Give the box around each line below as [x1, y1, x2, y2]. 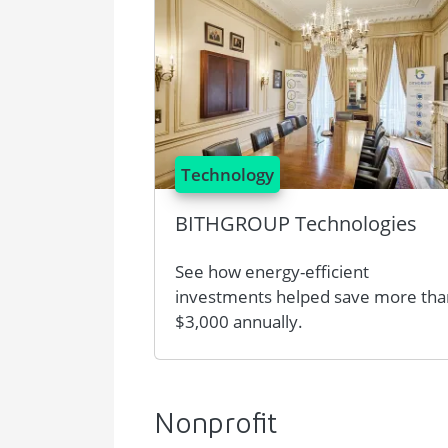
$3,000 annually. [175, 310, 303, 333]
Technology [181, 163, 274, 186]
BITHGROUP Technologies [175, 210, 417, 237]
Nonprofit [154, 412, 277, 440]
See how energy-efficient [175, 260, 369, 283]
